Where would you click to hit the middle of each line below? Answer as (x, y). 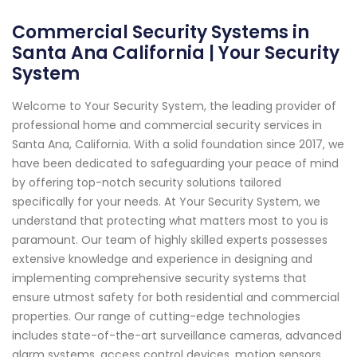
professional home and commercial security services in (167, 126)
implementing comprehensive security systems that (159, 279)
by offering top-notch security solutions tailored (147, 183)
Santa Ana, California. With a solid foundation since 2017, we (178, 145)
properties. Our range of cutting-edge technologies (156, 317)
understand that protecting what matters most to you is (170, 221)
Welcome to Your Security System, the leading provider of (174, 106)
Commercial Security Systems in (161, 33)
